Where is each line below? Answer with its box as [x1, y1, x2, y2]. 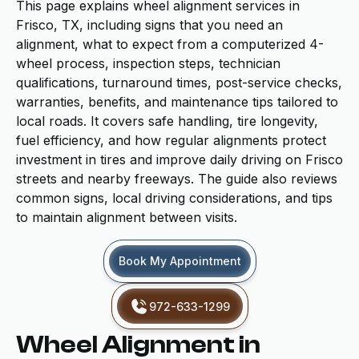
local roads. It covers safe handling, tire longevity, [16, 113, 318, 129]
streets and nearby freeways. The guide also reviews [16, 171, 337, 187]
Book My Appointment [118, 254, 241, 268]
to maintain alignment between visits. [16, 209, 237, 225]
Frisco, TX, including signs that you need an [16, 17, 283, 33]
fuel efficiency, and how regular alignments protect [16, 132, 326, 148]
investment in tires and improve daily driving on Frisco [16, 151, 343, 167]
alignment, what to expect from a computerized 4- [16, 36, 324, 52]
